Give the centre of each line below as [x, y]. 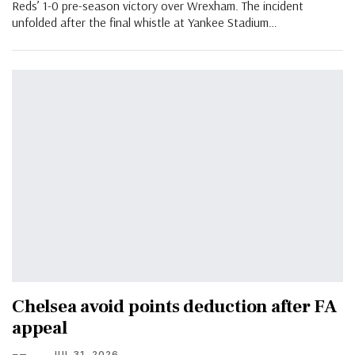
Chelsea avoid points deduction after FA [175, 306]
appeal [40, 328]
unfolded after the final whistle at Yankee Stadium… [145, 23]
